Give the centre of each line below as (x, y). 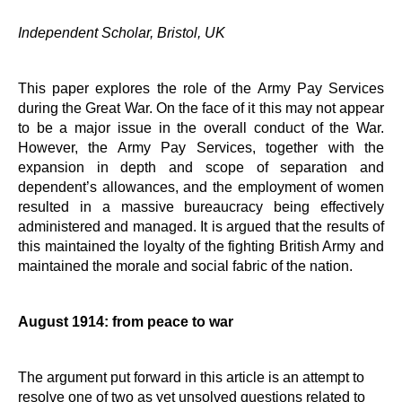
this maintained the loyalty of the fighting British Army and (201, 246)
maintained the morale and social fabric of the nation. (185, 266)
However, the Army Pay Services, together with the (201, 147)
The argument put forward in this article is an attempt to (191, 377)
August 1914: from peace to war (126, 321)
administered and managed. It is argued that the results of (201, 226)
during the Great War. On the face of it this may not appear (201, 108)
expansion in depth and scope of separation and (201, 167)
